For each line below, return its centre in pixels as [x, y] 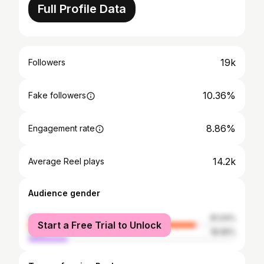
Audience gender [64, 193]
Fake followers [57, 95]
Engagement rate [62, 128]
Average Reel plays [66, 161]
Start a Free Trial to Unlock [100, 225]
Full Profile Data [82, 9]
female [41, 218]
